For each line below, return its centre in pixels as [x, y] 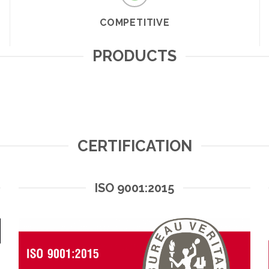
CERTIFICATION [134, 146]
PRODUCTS [134, 56]
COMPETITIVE [135, 23]
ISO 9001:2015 [134, 188]
